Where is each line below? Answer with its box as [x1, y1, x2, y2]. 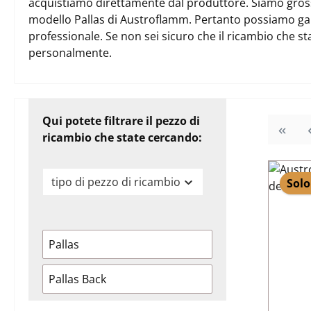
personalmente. [28, 45, 112, 60]
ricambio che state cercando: [42, 130, 202, 145]
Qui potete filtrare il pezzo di [42, 113, 200, 128]
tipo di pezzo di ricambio [51, 174, 180, 190]
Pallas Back [49, 271, 106, 287]
